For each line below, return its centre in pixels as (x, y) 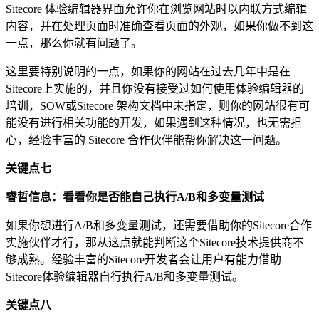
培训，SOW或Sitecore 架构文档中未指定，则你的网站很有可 (158, 105)
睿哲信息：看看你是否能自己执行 (91, 197)
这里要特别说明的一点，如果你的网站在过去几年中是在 (148, 71)
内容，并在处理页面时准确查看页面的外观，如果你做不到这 (159, 26)
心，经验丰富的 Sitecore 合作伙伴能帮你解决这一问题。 (146, 140)
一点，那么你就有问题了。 (74, 43)
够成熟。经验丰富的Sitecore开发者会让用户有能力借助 (143, 259)
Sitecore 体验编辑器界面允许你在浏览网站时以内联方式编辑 (156, 9)
